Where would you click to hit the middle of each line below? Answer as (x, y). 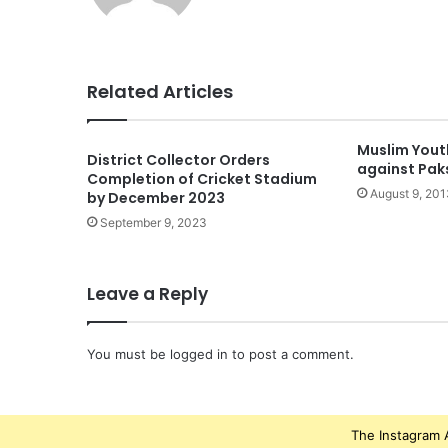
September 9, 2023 (153, 223)
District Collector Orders (178, 160)
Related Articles (160, 92)
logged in (199, 354)
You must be (128, 354)
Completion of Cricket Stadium (202, 179)
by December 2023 (156, 198)
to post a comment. (291, 354)
